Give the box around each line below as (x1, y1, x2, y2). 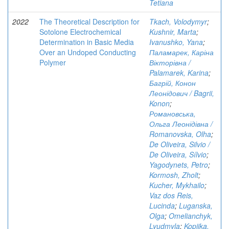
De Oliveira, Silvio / (149, 139, 210, 149)
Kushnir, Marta (149, 27, 196, 37)
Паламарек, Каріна (149, 47, 214, 57)
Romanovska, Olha (149, 129, 211, 139)
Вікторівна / (149, 57, 191, 67)
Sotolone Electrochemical (39, 27, 121, 37)
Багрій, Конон (149, 78, 196, 88)
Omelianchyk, (169, 211, 213, 221)
